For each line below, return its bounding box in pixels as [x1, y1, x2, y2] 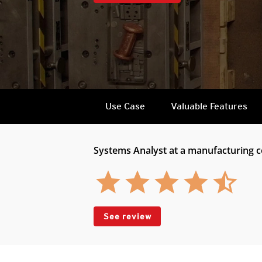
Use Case [105, 101, 145, 112]
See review [104, 212, 151, 221]
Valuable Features [171, 101, 247, 112]
